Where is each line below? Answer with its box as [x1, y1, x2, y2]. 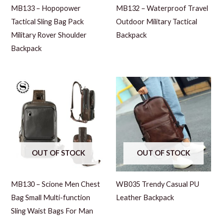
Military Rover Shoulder [11, 31, 87, 40]
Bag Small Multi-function [11, 193, 91, 202]
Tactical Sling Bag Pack [11, 17, 84, 26]
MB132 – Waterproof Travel [116, 4, 208, 13]
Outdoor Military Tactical [116, 17, 197, 26]
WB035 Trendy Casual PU [116, 180, 199, 189]
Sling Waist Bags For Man [11, 207, 94, 216]
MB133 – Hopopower [11, 4, 81, 13]
